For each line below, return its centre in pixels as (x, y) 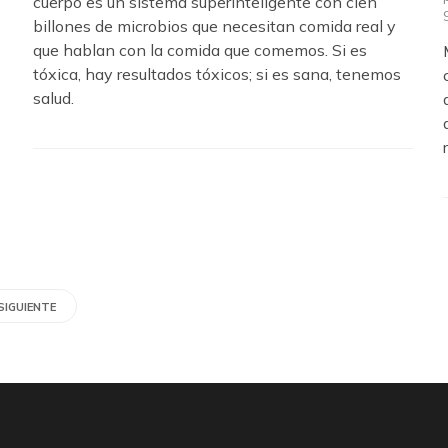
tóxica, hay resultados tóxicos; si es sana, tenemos (217, 73)
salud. (53, 97)
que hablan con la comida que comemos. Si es (200, 49)
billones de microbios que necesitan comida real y (214, 25)
